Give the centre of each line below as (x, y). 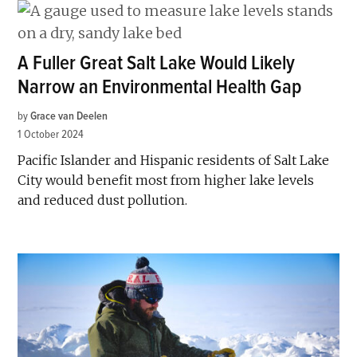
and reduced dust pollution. (103, 200)
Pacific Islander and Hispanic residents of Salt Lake (174, 160)
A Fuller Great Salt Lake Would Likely (157, 63)
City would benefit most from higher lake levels (166, 180)
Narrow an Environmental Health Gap (160, 87)
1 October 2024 (51, 134)
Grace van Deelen (69, 116)
